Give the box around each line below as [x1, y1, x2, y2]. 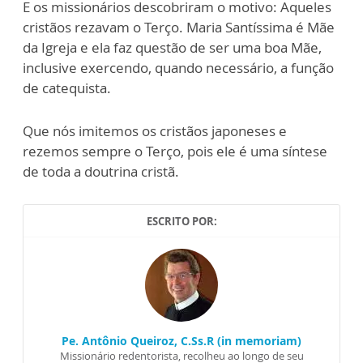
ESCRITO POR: [146, 214, 217, 229]
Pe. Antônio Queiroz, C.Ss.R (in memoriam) [62, 333, 301, 349]
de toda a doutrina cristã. [23, 162, 179, 181]
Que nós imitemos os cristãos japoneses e [23, 122, 287, 141]
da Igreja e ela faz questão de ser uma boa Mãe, [23, 38, 322, 58]
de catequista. [23, 79, 114, 98]
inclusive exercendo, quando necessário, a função [23, 58, 334, 78]
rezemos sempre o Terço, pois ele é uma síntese [23, 142, 327, 161]
